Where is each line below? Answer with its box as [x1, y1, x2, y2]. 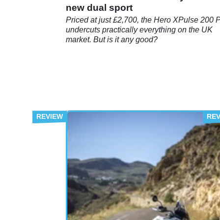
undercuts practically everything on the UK [66, 26, 213, 34]
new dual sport [66, 2, 133, 13]
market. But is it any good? [66, 35, 158, 44]
